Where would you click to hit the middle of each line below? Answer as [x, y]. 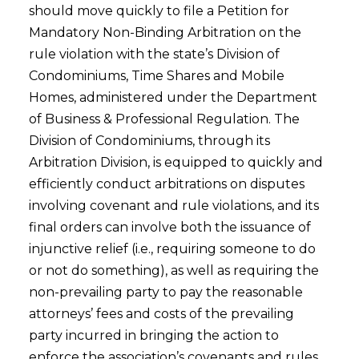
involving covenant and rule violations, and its [173, 205]
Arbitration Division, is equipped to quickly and [175, 162]
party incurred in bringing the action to [153, 335]
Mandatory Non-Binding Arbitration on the [165, 32]
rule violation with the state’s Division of [154, 54]
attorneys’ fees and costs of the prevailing [161, 313]
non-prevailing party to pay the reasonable [165, 292]
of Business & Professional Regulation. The [164, 119]
